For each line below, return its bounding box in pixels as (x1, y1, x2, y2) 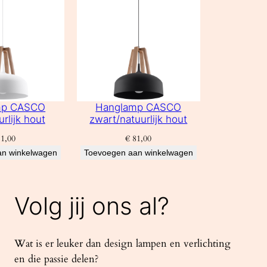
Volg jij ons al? (14, 191, 169, 221)
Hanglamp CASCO (95, 101, 182, 113)
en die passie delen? (14, 252, 98, 266)
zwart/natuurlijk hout (89, 113, 188, 125)
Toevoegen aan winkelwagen (83, 147, 193, 157)
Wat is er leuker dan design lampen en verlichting (14, 236, 231, 250)
